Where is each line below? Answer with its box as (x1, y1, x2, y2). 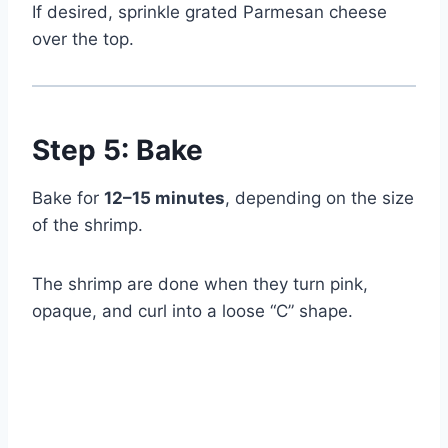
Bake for (32, 188, 104, 209)
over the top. (32, 29, 134, 50)
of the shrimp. (32, 215, 143, 236)
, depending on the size (225, 188, 414, 209)
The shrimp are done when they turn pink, (32, 274, 368, 295)
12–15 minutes (104, 188, 225, 209)
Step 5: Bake (32, 133, 203, 168)
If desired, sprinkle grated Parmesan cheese (32, 2, 387, 23)
